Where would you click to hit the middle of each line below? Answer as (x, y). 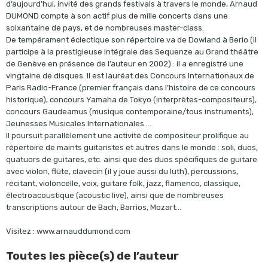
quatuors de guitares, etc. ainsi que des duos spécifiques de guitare (131, 159)
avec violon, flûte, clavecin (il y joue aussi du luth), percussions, (122, 171)
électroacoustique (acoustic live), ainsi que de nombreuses (115, 195)
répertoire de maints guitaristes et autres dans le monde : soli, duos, (132, 147)
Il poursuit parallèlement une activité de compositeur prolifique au (127, 135)
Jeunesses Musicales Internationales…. (78, 124)
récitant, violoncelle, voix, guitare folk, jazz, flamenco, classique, (123, 183)
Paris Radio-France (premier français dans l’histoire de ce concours (130, 88)
